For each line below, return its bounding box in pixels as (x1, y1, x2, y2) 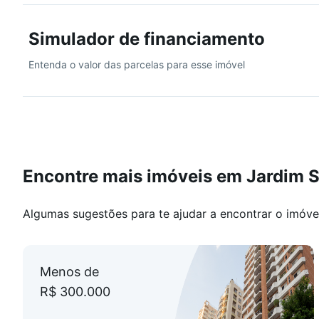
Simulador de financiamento (28, 28, 265, 49)
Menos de (40, 264, 99, 279)
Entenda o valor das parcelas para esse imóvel (28, 58, 245, 70)
